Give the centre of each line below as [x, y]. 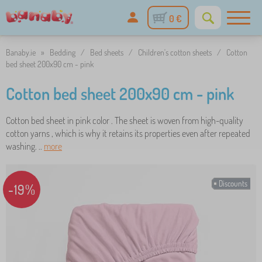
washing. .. [25, 146]
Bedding [63, 52]
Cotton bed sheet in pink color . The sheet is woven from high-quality [125, 120]
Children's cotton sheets [175, 52]
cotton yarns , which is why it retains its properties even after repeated [128, 133]
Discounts [233, 184]
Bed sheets [107, 52]
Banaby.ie [21, 52]
